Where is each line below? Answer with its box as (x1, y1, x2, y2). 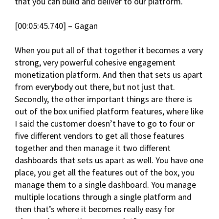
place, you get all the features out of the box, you (15, 167, 195, 178)
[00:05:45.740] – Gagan (15, 20, 98, 32)
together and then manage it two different (15, 142, 171, 154)
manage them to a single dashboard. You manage (15, 179, 196, 191)
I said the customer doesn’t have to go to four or (15, 118, 195, 130)
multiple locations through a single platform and (15, 191, 192, 203)
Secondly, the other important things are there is (15, 93, 192, 105)
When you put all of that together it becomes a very (15, 44, 203, 56)
